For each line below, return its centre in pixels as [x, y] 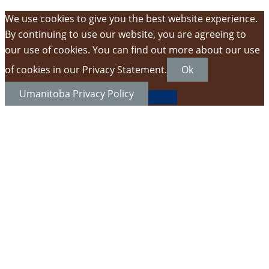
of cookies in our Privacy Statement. [86, 70]
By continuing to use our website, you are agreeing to [125, 34]
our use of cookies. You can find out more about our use [132, 50]
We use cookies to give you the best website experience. [131, 19]
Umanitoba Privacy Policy [77, 94]
